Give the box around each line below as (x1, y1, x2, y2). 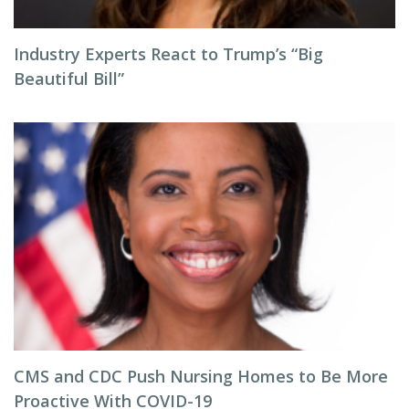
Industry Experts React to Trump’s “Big (14, 43, 323, 65)
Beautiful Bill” (14, 68, 124, 89)
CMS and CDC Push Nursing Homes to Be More (14, 365, 388, 387)
